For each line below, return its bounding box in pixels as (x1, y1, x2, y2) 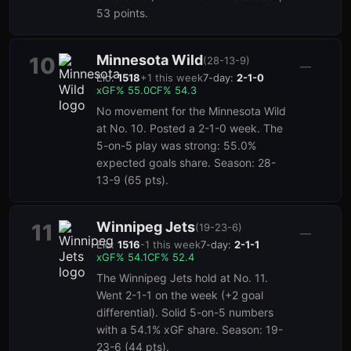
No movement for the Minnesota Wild (96, 104, 286, 118)
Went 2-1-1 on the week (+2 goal (96, 288, 263, 302)
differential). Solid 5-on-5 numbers (96, 306, 273, 319)
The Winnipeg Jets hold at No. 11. (96, 271, 268, 284)
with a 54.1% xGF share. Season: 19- (96, 323, 283, 336)
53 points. (96, 6, 148, 20)
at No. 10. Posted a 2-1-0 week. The (96, 121, 283, 135)
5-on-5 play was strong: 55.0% (96, 139, 256, 152)
